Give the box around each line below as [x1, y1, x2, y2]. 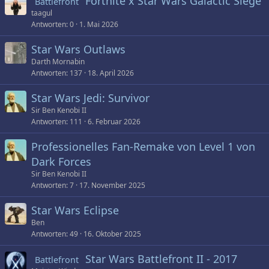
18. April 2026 [88, 68, 134, 78]
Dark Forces [31, 154, 91, 169]
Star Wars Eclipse [31, 203, 119, 217]
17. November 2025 [79, 180, 145, 190]
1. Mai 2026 [79, 19, 118, 29]
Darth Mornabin [31, 56, 85, 67]
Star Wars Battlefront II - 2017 [85, 252, 238, 266]
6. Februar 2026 [88, 116, 141, 127]
